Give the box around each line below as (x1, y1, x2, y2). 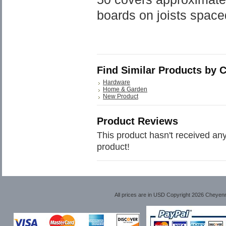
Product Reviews (97, 116, 178, 127)
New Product (103, 93, 138, 100)
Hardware (103, 79, 130, 86)
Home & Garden (103, 86, 147, 93)
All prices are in (114, 192, 153, 198)
